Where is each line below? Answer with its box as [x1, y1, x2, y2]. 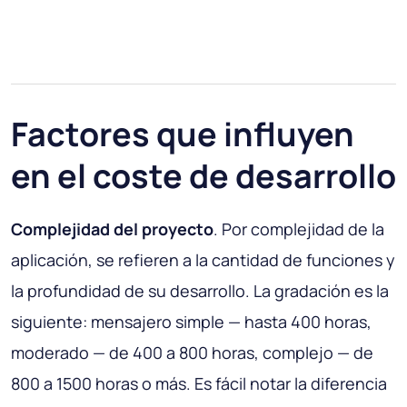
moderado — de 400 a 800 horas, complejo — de [11, 342, 373, 364]
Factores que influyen [11, 112, 354, 157]
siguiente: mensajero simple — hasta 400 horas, [11, 311, 372, 333]
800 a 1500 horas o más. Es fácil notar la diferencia [11, 372, 387, 395]
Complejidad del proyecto [11, 218, 213, 241]
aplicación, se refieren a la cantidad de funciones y [11, 249, 395, 272]
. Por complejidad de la [213, 218, 384, 241]
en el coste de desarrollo [11, 154, 396, 199]
